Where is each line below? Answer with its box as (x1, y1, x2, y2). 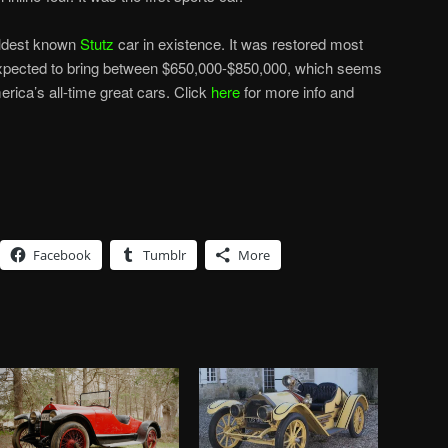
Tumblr (143, 245, 186, 264)
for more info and (240, 81, 354, 103)
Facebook (33, 245, 91, 264)
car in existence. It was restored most (114, 33, 363, 55)
